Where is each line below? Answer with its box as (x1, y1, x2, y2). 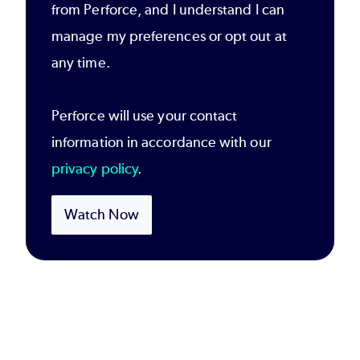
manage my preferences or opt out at (51, 27, 287, 46)
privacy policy (51, 160, 138, 178)
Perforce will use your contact (51, 107, 238, 125)
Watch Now (64, 206, 139, 224)
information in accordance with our (51, 133, 272, 152)
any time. (51, 54, 110, 72)
